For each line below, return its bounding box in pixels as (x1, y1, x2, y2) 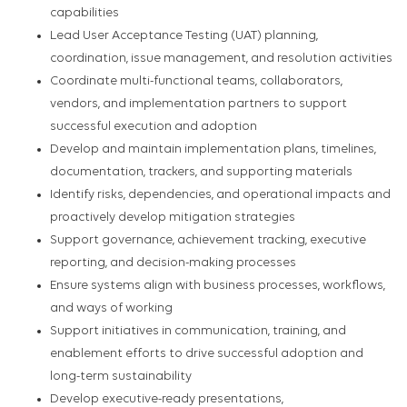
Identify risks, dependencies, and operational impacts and (50, 188, 391, 203)
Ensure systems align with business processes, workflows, (50, 279, 385, 293)
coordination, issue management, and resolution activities (50, 52, 392, 66)
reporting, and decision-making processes (50, 256, 302, 271)
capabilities (50, 6, 119, 21)
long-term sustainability (50, 370, 197, 384)
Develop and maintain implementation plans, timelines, (50, 143, 376, 157)
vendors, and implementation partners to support (50, 97, 347, 112)
